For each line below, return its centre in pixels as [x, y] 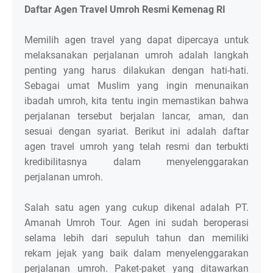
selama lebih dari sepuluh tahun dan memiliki [136, 238]
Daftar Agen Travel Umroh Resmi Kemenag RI [125, 10]
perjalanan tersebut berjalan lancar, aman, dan [136, 116]
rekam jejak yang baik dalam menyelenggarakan [136, 253]
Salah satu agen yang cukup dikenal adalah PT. [136, 208]
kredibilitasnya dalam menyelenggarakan [136, 162]
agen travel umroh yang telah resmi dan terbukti [136, 147]
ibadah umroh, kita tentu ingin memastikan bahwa [136, 101]
